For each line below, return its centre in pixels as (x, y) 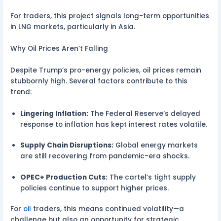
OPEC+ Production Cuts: (64, 177)
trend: (22, 92)
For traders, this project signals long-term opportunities (110, 16)
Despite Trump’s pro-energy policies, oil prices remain (106, 70)
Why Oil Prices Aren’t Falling (60, 48)
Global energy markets (156, 146)
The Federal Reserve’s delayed (145, 113)
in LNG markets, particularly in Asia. (74, 27)
